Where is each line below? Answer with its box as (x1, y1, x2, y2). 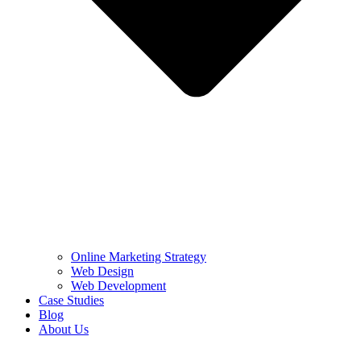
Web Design (71, 263, 134, 278)
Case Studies (39, 293, 104, 307)
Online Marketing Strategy (71, 249, 206, 263)
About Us (39, 322, 89, 336)
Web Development (71, 278, 166, 293)
